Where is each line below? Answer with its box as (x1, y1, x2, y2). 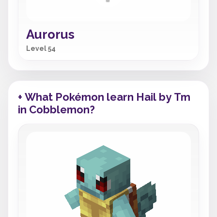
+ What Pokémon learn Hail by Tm (18, 91, 190, 103)
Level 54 (26, 45, 56, 52)
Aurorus (26, 27, 75, 42)
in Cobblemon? (18, 103, 95, 116)
